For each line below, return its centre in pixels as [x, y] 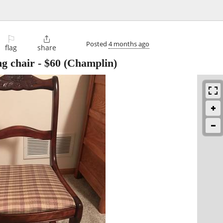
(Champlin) [89, 63]
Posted [97, 44]
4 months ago [129, 44]
